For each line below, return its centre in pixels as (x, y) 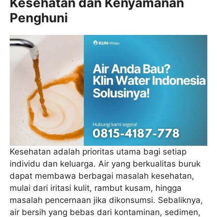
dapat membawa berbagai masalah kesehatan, (102, 176)
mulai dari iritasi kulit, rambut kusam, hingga (96, 188)
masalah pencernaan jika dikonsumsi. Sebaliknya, (106, 200)
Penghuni (39, 17)
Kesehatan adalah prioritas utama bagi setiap (98, 152)
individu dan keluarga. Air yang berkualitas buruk (105, 164)
